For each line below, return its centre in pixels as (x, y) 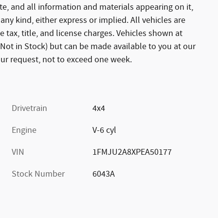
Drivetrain (29, 108)
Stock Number (38, 174)
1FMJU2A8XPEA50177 (132, 152)
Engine (24, 130)
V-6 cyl (105, 130)
